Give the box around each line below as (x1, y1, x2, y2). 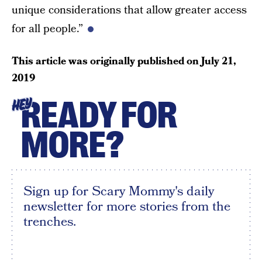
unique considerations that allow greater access (12, 2, 247, 18)
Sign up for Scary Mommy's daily (23, 182, 214, 201)
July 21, (201, 54, 236, 68)
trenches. (23, 212, 76, 231)
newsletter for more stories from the (23, 197, 230, 216)
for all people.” (12, 21, 83, 37)
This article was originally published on (12, 54, 201, 68)
